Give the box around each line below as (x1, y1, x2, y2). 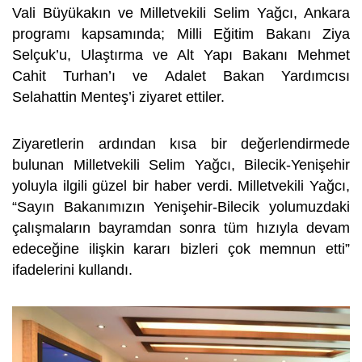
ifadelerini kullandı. (12, 262, 133, 278)
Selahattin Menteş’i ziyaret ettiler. (12, 89, 225, 105)
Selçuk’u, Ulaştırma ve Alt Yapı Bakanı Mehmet (12, 47, 350, 63)
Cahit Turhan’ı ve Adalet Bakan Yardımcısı (12, 68, 350, 84)
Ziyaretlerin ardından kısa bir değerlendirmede (12, 136, 350, 152)
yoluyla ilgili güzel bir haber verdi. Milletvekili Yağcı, (12, 178, 350, 194)
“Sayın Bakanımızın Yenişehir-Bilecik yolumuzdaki (12, 199, 350, 215)
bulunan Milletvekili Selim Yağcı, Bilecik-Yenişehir (12, 157, 350, 173)
